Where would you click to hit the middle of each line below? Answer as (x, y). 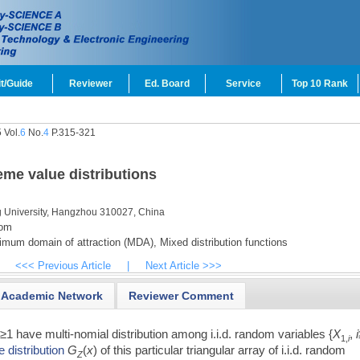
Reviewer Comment (182, 295)
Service (243, 84)
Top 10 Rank (320, 84)
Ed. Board (167, 84)
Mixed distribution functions (222, 242)
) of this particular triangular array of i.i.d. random (220, 350)
